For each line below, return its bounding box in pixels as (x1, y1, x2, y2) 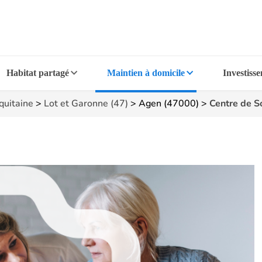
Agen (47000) (139, 97, 199, 110)
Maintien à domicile (106, 68, 185, 78)
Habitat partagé (6, 68, 70, 78)
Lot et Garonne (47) (44, 97, 128, 110)
